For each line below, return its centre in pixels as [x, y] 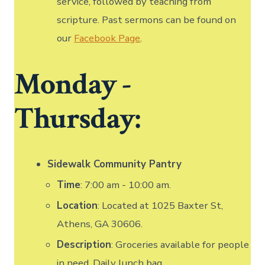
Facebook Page [107, 38]
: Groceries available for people [180, 244]
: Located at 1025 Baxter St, [161, 205]
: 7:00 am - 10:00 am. [126, 185]
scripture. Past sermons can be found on [147, 20]
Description [84, 244]
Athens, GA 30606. [100, 224]
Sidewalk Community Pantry [115, 164]
